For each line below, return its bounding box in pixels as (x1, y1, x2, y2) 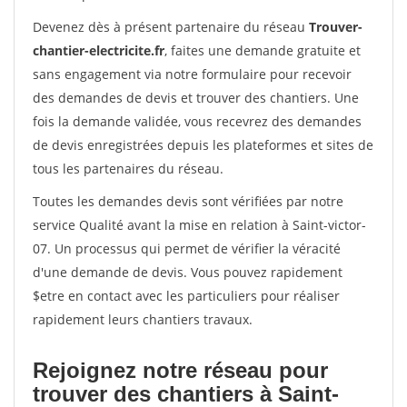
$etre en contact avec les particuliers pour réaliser (33, 287, 340, 304)
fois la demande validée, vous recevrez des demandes (33, 113, 362, 130)
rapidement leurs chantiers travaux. (33, 311, 253, 328)
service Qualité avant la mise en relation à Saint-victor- (33, 216, 366, 233)
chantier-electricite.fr (33, 42, 164, 59)
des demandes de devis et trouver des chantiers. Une (33, 89, 359, 106)
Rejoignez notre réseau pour (33, 358, 328, 382)
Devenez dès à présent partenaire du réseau (33, 18, 309, 35)
